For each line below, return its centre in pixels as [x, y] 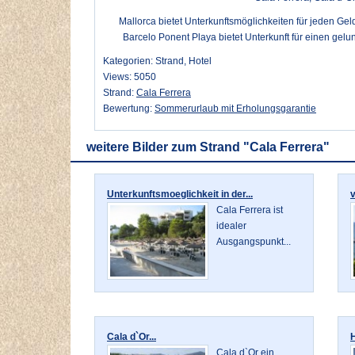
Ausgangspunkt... [254, 242]
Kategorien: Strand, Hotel [157, 61]
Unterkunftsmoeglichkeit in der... [180, 195]
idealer [232, 226]
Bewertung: [129, 109]
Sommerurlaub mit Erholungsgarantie [235, 109]
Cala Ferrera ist [250, 210]
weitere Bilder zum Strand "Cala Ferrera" [208, 147]
